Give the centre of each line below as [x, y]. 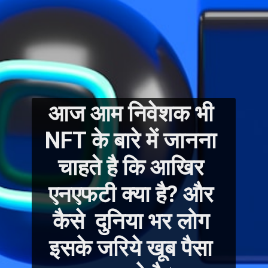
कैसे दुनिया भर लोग [131, 221]
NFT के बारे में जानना [131, 140]
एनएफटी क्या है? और [131, 194]
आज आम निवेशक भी [131, 113]
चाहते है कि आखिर [131, 167]
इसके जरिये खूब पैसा [131, 248]
